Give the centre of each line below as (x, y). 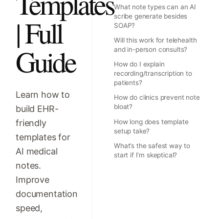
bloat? (123, 107)
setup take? (132, 131)
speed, (29, 208)
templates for (43, 137)
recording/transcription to (153, 74)
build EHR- (37, 109)
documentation (47, 194)
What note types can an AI (155, 7)
